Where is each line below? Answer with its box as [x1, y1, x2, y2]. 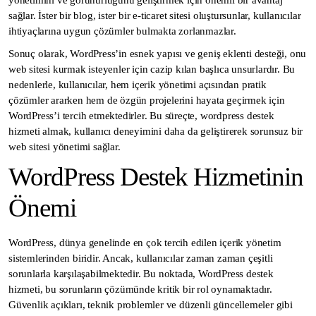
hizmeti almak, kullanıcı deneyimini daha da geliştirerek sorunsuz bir [8, 126, 303, 138]
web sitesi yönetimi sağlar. [8, 141, 121, 153]
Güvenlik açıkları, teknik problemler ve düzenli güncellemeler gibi [8, 299, 293, 311]
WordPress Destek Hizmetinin [8, 162, 303, 192]
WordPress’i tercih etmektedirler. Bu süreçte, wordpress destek [8, 110, 274, 122]
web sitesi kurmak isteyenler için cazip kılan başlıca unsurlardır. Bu [8, 63, 296, 75]
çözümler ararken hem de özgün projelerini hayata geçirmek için [8, 95, 285, 107]
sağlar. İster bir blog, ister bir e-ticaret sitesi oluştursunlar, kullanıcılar [8, 10, 301, 22]
